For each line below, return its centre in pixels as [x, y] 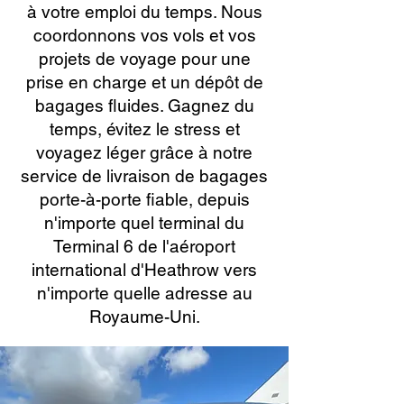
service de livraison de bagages [144, 176]
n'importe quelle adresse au [144, 293]
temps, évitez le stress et [144, 129]
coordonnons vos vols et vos [144, 35]
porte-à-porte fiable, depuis [144, 199]
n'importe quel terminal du [144, 223]
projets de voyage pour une [144, 59]
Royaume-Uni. [144, 317]
